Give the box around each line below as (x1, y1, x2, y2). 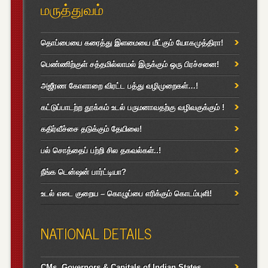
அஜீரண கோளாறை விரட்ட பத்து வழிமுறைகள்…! (40, 81, 198, 91)
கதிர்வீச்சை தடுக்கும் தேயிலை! (40, 124, 142, 134)
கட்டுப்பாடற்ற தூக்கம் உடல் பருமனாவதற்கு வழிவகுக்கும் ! (40, 103, 224, 112)
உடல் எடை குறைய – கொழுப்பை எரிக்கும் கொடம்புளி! (40, 189, 212, 199)
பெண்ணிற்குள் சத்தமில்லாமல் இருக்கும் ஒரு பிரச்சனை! (40, 60, 219, 69)
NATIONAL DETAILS (40, 221, 151, 245)
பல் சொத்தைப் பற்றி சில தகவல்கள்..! (40, 146, 161, 156)
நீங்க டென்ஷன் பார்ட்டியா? (40, 167, 126, 177)
